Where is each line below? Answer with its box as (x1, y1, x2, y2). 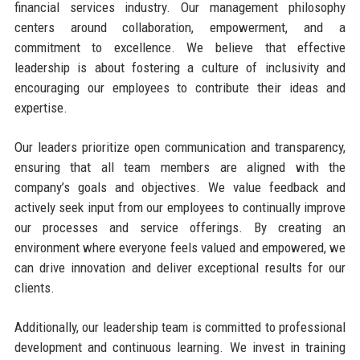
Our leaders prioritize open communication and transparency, (14, 138, 346, 155)
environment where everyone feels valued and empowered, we (14, 239, 346, 256)
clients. (14, 279, 55, 296)
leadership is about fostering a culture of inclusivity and (14, 59, 346, 76)
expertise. (14, 99, 67, 116)
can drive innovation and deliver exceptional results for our (14, 259, 346, 276)
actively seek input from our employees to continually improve (14, 198, 346, 215)
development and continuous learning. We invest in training (14, 338, 346, 355)
